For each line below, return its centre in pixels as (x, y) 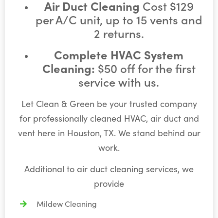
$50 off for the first (145, 68)
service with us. (119, 81)
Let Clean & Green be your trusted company (109, 103)
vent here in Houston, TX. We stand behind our (109, 133)
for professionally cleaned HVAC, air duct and (109, 118)
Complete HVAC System (119, 54)
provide (109, 184)
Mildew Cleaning (67, 204)
